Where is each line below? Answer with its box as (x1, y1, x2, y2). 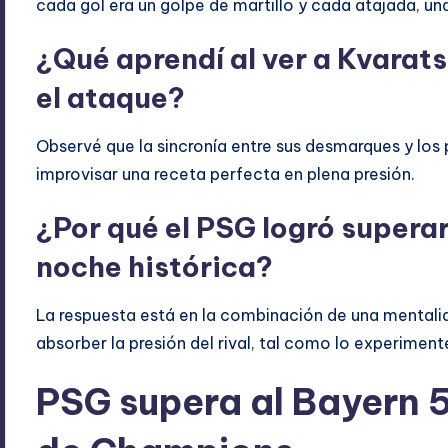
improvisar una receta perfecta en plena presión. (36, 164, 416, 185)
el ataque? (36, 80, 186, 116)
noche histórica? (36, 249, 274, 285)
